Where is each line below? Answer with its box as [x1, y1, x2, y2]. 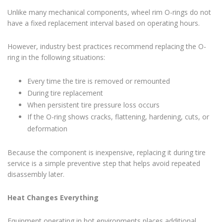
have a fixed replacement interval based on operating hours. [7, 18, 200, 28]
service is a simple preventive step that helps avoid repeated [7, 159, 200, 168]
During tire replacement [27, 88, 103, 98]
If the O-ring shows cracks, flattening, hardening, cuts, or [27, 112, 209, 122]
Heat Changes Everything [7, 193, 99, 203]
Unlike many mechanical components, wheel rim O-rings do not [7, 7, 211, 17]
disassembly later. [7, 169, 64, 179]
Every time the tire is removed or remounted [27, 76, 170, 86]
